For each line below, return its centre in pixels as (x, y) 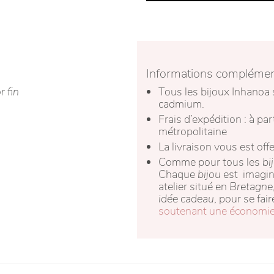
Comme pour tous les (210, 162)
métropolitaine (193, 131)
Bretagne (251, 186)
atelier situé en (194, 186)
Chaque (178, 174)
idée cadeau (186, 198)
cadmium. (181, 104)
